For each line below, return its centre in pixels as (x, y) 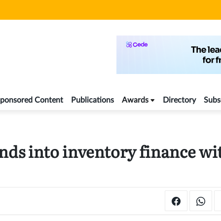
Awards (135, 100)
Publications (92, 100)
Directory (179, 100)
